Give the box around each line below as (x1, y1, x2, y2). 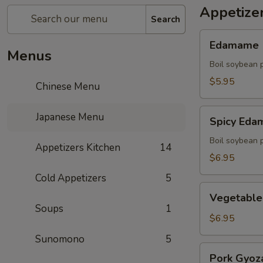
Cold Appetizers (35, 171, 106, 185)
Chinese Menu (33, 80, 100, 93)
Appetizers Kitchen (35, 141, 120, 154)
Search (151, 13, 180, 25)
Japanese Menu (33, 110, 104, 124)
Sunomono (35, 232, 85, 246)
